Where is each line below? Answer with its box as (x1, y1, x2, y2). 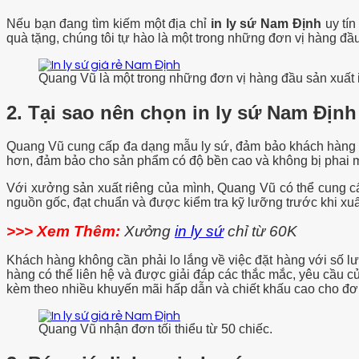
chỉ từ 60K (224, 223, 297, 240)
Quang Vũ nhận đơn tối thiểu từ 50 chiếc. (38, 322, 272, 337)
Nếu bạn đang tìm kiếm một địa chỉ (6, 16, 211, 30)
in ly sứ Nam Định (210, 16, 321, 30)
